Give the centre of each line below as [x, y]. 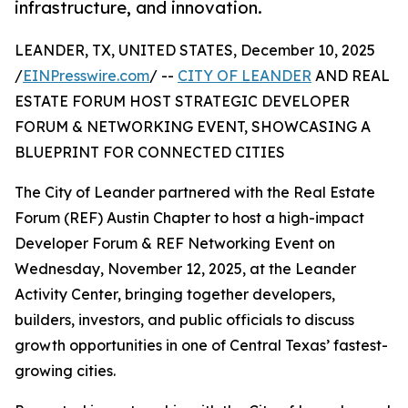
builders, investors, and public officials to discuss [184, 320]
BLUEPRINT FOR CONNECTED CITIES [150, 153]
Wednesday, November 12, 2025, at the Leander [185, 269]
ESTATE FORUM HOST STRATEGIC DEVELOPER [182, 102]
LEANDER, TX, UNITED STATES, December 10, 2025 [195, 51]
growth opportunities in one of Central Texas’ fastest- [201, 346]
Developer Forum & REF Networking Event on [175, 244]
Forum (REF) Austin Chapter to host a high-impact [189, 218]
